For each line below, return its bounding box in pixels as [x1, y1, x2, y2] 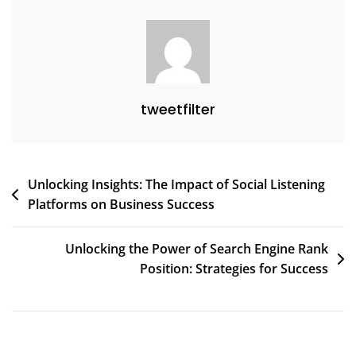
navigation [11, 196, 107, 222]
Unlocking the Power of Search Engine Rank [65, 239, 328, 257]
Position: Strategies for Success [140, 259, 328, 277]
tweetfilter [141, 99, 215, 119]
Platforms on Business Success [28, 195, 215, 213]
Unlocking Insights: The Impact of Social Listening [28, 175, 325, 193]
